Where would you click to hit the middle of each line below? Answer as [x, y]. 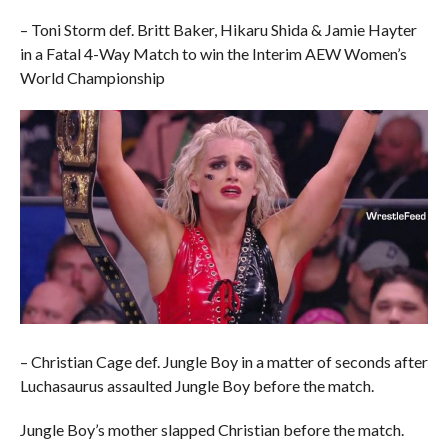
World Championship [92, 77]
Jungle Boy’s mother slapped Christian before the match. [211, 429]
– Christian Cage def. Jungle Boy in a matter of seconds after [223, 361]
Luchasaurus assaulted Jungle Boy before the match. [196, 385]
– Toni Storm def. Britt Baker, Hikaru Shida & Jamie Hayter [218, 29]
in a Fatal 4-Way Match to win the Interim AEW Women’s [213, 53]
